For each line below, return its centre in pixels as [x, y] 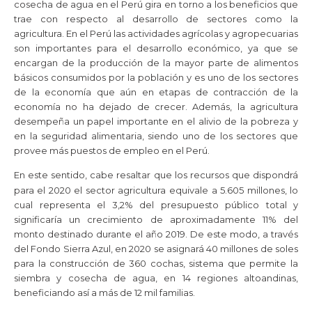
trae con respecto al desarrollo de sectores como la [156, 18]
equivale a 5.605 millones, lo [234, 190]
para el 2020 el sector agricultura [90, 190]
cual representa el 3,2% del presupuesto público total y [156, 204]
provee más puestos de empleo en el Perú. [112, 150]
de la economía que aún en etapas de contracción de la [156, 92]
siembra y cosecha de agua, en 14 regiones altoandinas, [156, 278]
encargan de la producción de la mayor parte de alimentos [156, 62]
